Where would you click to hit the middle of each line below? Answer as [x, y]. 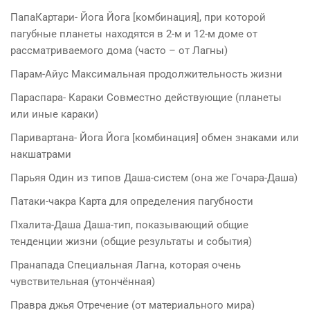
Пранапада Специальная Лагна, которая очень [126, 265]
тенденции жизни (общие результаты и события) [131, 241]
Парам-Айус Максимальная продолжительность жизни [146, 74]
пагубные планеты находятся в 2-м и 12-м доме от [134, 34]
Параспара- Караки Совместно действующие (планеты [146, 97]
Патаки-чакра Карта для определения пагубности [132, 201]
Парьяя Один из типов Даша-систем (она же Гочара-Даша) [154, 177]
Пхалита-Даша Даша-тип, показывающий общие [129, 225]
